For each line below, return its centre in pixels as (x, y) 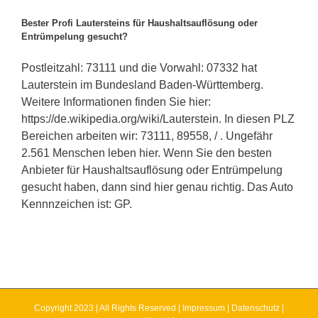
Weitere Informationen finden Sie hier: (116, 102)
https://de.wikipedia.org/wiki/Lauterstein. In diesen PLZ (158, 119)
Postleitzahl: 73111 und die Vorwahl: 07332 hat (139, 67)
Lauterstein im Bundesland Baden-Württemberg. (142, 84)
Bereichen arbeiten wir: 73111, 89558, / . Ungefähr (147, 136)
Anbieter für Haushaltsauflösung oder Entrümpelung (152, 170)
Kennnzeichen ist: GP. (77, 204)
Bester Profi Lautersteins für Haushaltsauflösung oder (139, 23)
